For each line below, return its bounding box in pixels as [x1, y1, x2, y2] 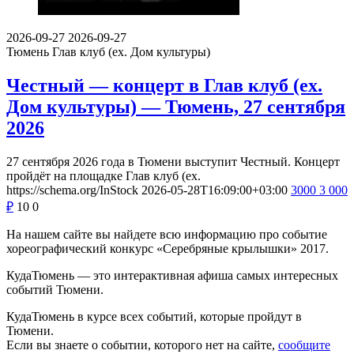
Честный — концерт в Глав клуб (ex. [6, 75, 322, 96]
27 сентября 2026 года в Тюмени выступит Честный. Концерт [6, 155, 340, 169]
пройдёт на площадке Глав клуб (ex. [6, 169, 201, 183]
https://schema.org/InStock [6, 183, 138, 198]
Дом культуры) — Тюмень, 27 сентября [6, 96, 345, 118]
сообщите [278, 338, 330, 352]
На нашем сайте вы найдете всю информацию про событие [6, 228, 327, 242]
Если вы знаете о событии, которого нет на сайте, [6, 338, 278, 352]
